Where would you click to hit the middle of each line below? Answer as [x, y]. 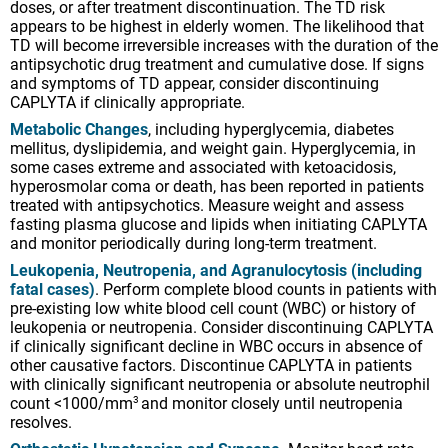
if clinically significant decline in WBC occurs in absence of [216, 346]
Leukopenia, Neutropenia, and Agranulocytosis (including [216, 270]
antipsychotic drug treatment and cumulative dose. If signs [217, 64]
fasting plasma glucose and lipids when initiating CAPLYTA [218, 224]
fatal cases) [52, 289]
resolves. [41, 422]
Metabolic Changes [79, 129]
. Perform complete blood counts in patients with [266, 289]
